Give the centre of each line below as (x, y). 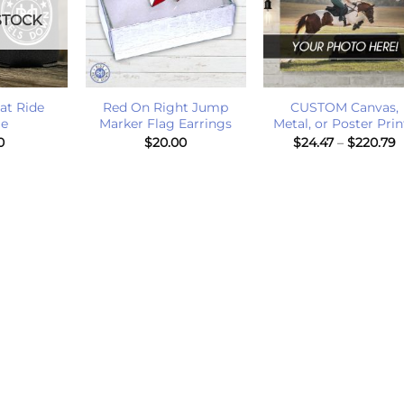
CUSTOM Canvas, (344, 108)
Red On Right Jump (166, 108)
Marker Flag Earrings (166, 124)
